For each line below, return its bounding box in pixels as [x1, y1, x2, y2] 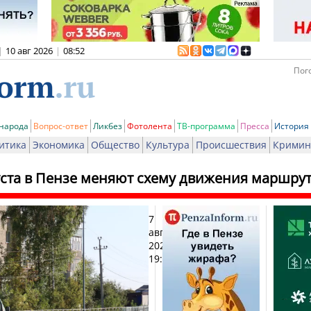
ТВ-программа [177, 120, 235, 132]
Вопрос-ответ [33, 120, 88, 132]
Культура [146, 138, 190, 151]
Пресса [240, 120, 269, 132]
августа [149, 226, 184, 239]
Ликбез [93, 120, 122, 132]
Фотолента [127, 120, 172, 132]
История [274, 120, 309, 132]
